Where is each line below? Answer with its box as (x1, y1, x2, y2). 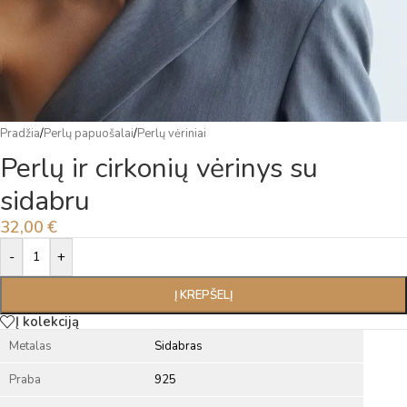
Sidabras (154, 338, 203, 355)
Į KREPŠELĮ (174, 287, 233, 303)
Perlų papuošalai (44, 125, 134, 142)
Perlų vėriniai (137, 125, 206, 142)
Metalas (9, 338, 52, 355)
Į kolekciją (15, 312, 79, 331)
